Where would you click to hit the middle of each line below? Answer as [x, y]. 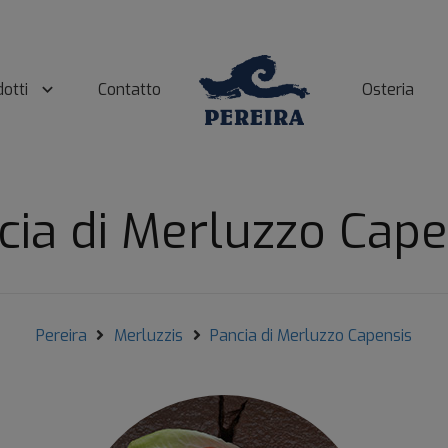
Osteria [388, 89]
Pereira [61, 335]
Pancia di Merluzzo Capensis [311, 335]
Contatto [129, 89]
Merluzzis [148, 335]
